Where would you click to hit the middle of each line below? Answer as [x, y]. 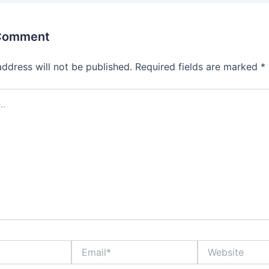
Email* [83, 245]
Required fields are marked [198, 66]
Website [213, 245]
